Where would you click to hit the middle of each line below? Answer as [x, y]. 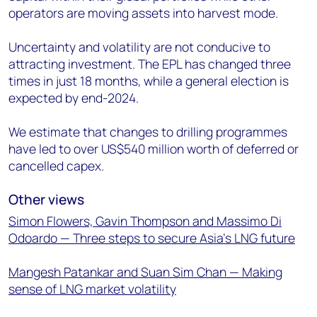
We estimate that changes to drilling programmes [148, 132]
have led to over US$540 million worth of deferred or [154, 149]
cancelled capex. [56, 166]
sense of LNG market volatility [92, 289]
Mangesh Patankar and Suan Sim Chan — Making [145, 272]
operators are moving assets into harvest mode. [143, 13]
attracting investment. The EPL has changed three [150, 64]
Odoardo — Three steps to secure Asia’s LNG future [152, 238]
